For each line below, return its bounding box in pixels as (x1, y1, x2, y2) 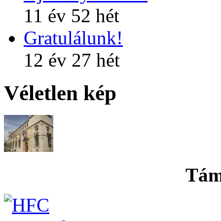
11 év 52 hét (24, 5, 119, 27)
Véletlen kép (4, 81, 116, 105)
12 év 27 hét (24, 49, 120, 71)
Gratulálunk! (24, 27, 123, 49)
